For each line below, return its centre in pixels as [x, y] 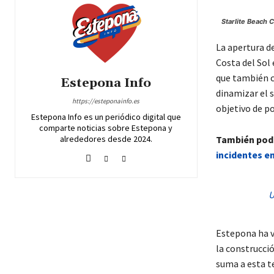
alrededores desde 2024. [106, 139]
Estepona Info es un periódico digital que [106, 117]
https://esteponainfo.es [106, 101]
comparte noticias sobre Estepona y [106, 128]
